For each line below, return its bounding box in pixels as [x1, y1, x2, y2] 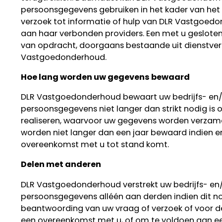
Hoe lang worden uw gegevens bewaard [20, 71, 190, 83]
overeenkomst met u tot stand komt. [20, 139, 169, 151]
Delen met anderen [20, 159, 101, 170]
